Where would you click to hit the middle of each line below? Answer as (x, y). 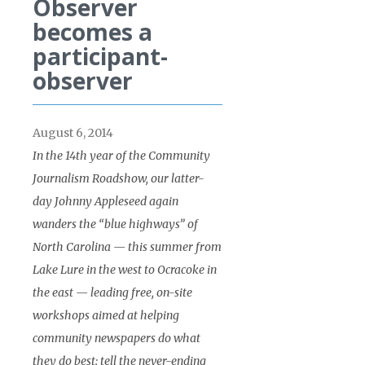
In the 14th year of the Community (121, 155)
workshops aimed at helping (106, 315)
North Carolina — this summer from (127, 246)
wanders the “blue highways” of (115, 224)
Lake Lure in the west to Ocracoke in (125, 269)
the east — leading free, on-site (112, 292)
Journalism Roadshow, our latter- (119, 178)
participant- (100, 56)
